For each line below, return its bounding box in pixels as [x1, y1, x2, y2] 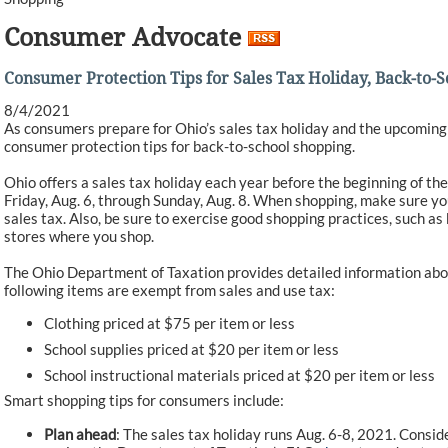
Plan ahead [44, 424, 116, 443]
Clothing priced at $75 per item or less [44, 314, 295, 333]
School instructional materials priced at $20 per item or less [44, 365, 435, 384]
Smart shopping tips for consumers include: [4, 391, 284, 410]
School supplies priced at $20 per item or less [44, 339, 339, 358]
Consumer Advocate [4, 23, 248, 53]
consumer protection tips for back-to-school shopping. [4, 136, 355, 155]
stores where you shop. [4, 226, 154, 245]
